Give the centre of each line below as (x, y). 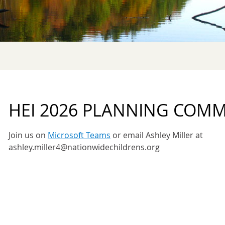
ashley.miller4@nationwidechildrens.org (85, 147)
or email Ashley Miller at (157, 135)
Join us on (28, 135)
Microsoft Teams (79, 135)
